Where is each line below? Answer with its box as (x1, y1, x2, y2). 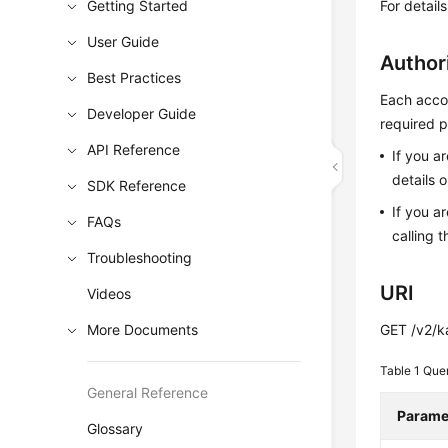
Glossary (87, 420, 144, 437)
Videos (87, 285, 132, 302)
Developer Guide (87, 105, 197, 122)
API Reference (87, 141, 181, 158)
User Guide (87, 33, 160, 50)
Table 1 (380, 363, 424, 378)
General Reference (87, 384, 209, 401)
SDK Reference (87, 177, 187, 194)
